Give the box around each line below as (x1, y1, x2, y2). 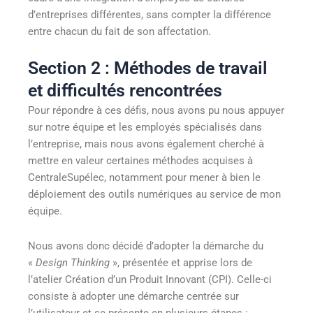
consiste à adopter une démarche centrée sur (28, 289, 239, 303)
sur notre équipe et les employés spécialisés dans (28, 121, 262, 134)
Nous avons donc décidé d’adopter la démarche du (28, 239, 263, 252)
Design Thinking (36, 256, 110, 269)
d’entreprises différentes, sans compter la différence (28, 8, 271, 21)
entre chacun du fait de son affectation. (28, 24, 211, 38)
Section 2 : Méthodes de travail (28, 58, 268, 79)
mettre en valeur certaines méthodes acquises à (28, 154, 253, 168)
